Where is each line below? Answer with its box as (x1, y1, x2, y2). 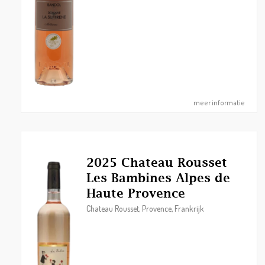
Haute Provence (86, 186, 185, 200)
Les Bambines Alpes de (86, 171, 230, 185)
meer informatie (193, 98, 245, 107)
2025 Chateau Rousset (86, 156, 227, 169)
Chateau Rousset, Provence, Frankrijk (86, 203, 204, 214)
